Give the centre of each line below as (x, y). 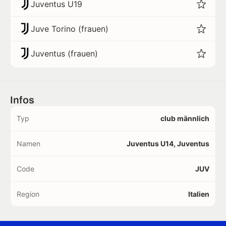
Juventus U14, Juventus (168, 144)
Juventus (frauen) (64, 53)
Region (28, 194)
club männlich (185, 118)
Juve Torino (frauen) (70, 29)
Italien (199, 194)
